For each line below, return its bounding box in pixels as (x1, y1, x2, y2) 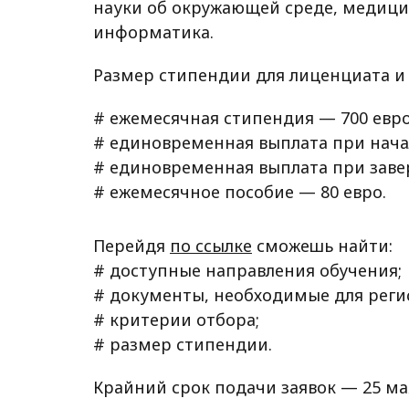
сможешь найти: (252, 235, 393, 257)
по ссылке (170, 235, 252, 257)
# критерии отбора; (93, 309, 259, 331)
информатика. (93, 21, 214, 44)
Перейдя (93, 235, 170, 257)
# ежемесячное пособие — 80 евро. (93, 181, 386, 204)
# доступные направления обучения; (93, 259, 402, 282)
